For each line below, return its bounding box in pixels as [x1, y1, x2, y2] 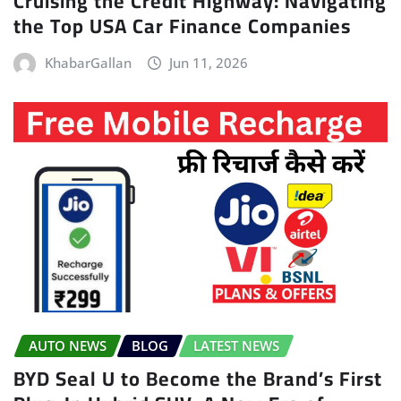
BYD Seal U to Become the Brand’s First [13, 359, 382, 397]
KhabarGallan [44, 54, 132, 73]
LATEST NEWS [193, 337, 279, 355]
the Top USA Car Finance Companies [13, 7, 351, 46]
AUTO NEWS [29, 337, 107, 355]
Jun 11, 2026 [169, 54, 249, 73]
